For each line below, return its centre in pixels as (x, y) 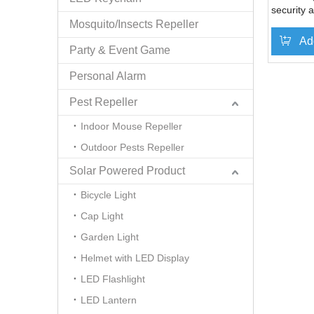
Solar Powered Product (127, 170)
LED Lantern (109, 300)
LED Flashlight (113, 279)
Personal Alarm (108, 76)
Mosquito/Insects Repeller (134, 24)
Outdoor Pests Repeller (132, 147)
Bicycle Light (108, 194)
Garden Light (110, 237)
